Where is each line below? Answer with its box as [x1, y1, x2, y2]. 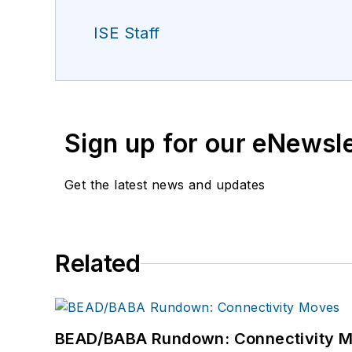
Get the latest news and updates [64, 177, 266, 193]
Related [55, 249, 141, 278]
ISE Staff [93, 24, 160, 43]
